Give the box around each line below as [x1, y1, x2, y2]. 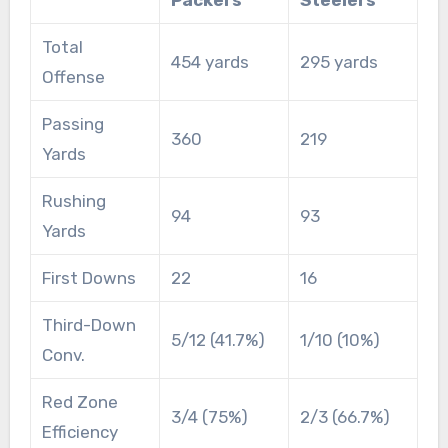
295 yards [299, 51, 378, 72]
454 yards [170, 51, 249, 72]
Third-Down [41, 314, 136, 335]
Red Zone [41, 391, 118, 412]
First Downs [41, 267, 136, 288]
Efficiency [41, 421, 118, 442]
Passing [41, 113, 104, 134]
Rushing [41, 190, 106, 211]
